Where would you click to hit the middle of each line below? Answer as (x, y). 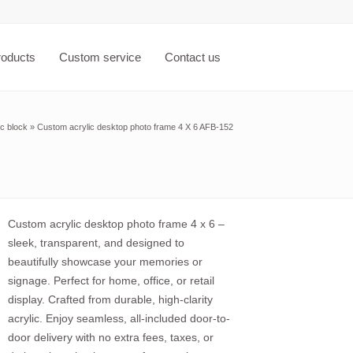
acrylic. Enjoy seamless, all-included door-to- (119, 319)
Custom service (100, 57)
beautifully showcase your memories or (105, 262)
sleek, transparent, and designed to (96, 243)
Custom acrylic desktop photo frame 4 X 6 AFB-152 (135, 127)
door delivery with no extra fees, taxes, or (111, 338)
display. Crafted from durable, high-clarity (110, 300)
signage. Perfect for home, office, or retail (111, 281)
